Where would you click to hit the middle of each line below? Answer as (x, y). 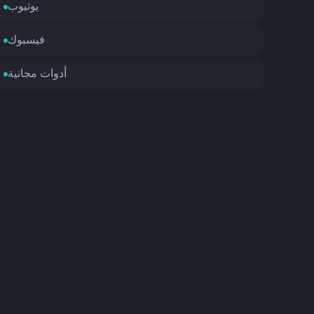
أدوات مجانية (37, 74)
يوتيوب (23, 7)
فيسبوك (26, 41)
